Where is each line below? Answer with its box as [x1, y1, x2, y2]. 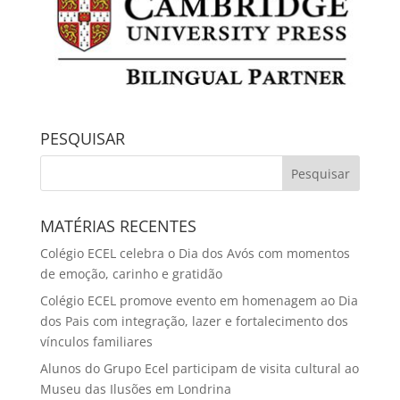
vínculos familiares [39, 332, 153, 350]
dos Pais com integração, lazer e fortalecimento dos [39, 312, 348, 329]
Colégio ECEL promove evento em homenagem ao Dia [39, 291, 358, 309]
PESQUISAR [39, 127, 125, 149]
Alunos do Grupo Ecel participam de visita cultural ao [39, 359, 359, 377]
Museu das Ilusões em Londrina [39, 379, 231, 397]
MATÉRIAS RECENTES [39, 214, 196, 237]
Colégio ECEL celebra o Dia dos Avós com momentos [39, 244, 350, 262]
